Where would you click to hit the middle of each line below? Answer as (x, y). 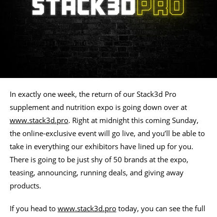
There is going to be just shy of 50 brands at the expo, (99, 159)
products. (25, 185)
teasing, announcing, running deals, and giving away (97, 172)
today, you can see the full (161, 208)
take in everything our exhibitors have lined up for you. (101, 146)
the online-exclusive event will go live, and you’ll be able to (107, 133)
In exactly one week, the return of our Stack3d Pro (93, 94)
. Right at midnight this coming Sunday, (133, 120)
